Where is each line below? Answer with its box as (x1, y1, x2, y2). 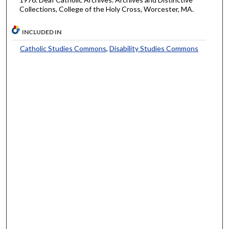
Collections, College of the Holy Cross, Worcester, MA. (19, 4, 194, 13)
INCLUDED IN (22, 28, 62, 36)
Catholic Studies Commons (19, 43, 106, 53)
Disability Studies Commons (109, 43, 198, 53)
